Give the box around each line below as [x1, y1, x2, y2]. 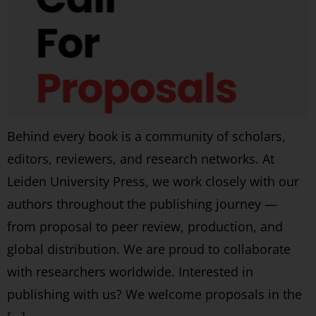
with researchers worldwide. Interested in [7, 263, 253, 280]
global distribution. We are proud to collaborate [7, 241, 291, 257]
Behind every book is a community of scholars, [7, 128, 286, 145]
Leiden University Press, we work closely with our [7, 173, 299, 190]
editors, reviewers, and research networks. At [7, 150, 274, 167]
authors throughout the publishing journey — [7, 195, 277, 212]
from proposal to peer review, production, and [7, 218, 283, 235]
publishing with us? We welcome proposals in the [7, 286, 302, 303]
